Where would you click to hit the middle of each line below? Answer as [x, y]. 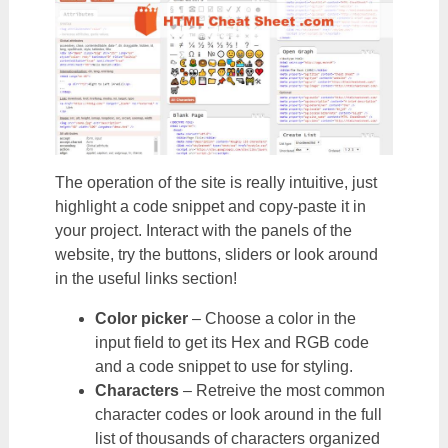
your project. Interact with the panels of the [203, 230]
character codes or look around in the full [238, 414]
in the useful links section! [145, 278]
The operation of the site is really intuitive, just [215, 182]
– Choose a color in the [273, 318]
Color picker [143, 318]
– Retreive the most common [283, 390]
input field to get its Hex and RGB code [231, 342]
